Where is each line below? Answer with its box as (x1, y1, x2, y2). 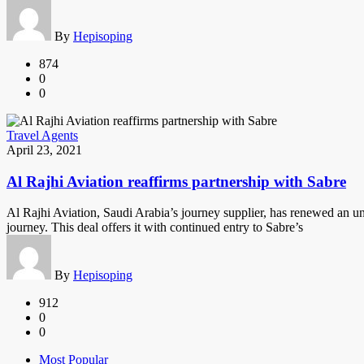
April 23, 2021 (6, 142, 82, 157)
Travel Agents (6, 128, 78, 142)
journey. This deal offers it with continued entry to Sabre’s (6, 220, 303, 235)
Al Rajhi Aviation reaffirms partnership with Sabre (6, 172, 346, 190)
